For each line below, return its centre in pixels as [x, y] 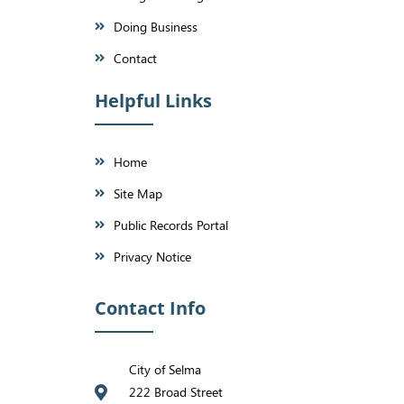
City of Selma [165, 370]
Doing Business [156, 27]
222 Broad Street [175, 392]
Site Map [138, 194]
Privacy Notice [153, 257]
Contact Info [150, 308]
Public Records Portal [171, 225]
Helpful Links [153, 101]
